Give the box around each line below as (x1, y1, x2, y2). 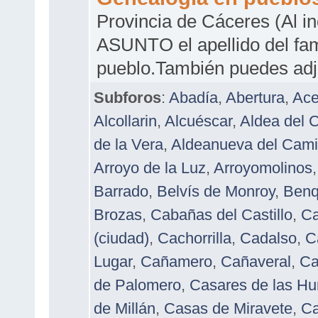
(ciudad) (94, 229, 149, 247)
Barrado (94, 182, 148, 200)
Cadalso (240, 229, 297, 247)
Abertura (226, 88, 285, 106)
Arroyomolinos (214, 158, 312, 177)
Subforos (94, 88, 161, 106)
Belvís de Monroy (157, 182, 275, 200)
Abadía (169, 88, 218, 106)
